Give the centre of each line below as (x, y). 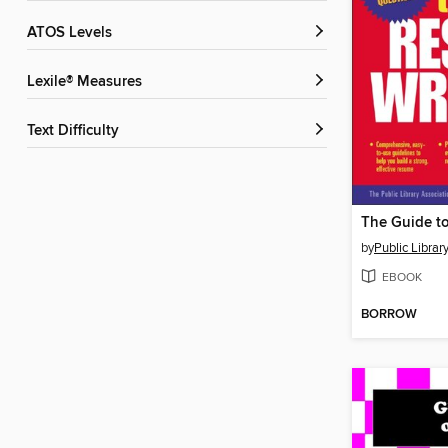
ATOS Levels (74, 33)
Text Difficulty (76, 131)
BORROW (389, 314)
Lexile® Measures (88, 82)
